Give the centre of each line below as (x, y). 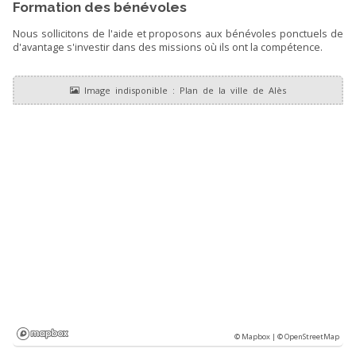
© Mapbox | (256, 336)
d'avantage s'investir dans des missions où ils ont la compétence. (167, 47)
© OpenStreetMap (309, 336)
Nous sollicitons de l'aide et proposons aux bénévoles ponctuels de (178, 33)
